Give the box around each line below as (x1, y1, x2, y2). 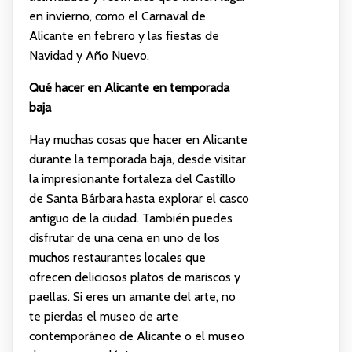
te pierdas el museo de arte (28, 308, 178, 324)
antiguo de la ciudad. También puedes (28, 210, 233, 225)
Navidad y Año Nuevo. (28, 47, 149, 63)
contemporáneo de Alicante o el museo (28, 328, 244, 343)
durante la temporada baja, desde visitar (28, 151, 246, 167)
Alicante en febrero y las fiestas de (28, 27, 219, 43)
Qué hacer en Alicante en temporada (28, 79, 229, 95)
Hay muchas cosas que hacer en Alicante (28, 131, 247, 147)
